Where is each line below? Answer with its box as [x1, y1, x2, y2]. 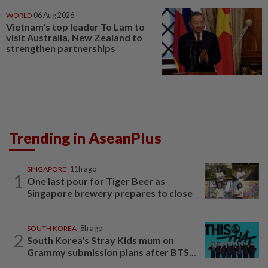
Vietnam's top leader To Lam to [6, 20, 145, 32]
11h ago [70, 165, 96, 174]
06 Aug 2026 [33, 10, 74, 20]
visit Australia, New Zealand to [6, 31, 142, 43]
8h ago [80, 224, 102, 233]
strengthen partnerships [6, 42, 115, 54]
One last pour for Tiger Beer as [27, 175, 165, 187]
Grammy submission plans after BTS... [27, 246, 196, 258]
